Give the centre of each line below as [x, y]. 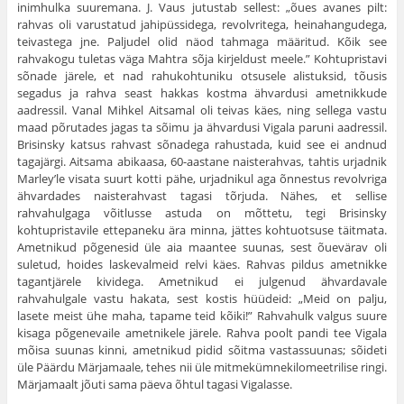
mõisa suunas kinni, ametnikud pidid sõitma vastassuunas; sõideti [202, 350]
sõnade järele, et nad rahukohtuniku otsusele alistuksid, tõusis [202, 76]
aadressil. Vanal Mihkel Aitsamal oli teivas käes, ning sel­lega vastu [202, 110]
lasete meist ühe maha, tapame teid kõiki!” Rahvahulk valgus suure [202, 316]
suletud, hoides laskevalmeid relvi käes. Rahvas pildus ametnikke [202, 265]
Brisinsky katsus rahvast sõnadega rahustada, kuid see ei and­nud [202, 145]
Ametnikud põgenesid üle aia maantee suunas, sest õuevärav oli [202, 248]
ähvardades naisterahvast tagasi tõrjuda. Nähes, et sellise [202, 196]
